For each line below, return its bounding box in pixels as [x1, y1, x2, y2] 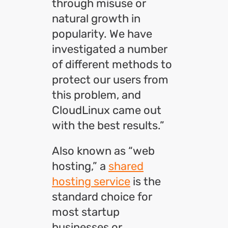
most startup [52, 205, 120, 219]
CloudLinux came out [52, 103, 161, 117]
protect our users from [52, 73, 168, 87]
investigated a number [52, 42, 167, 56]
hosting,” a [52, 159, 108, 173]
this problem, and [52, 88, 141, 102]
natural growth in [52, 12, 140, 25]
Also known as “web [52, 144, 155, 158]
